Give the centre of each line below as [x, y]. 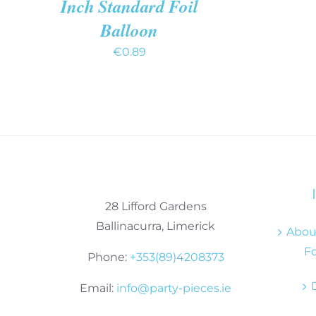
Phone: [108, 257]
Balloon [129, 30]
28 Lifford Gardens [156, 206]
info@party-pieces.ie [174, 288]
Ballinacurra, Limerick [156, 226]
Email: [98, 288]
